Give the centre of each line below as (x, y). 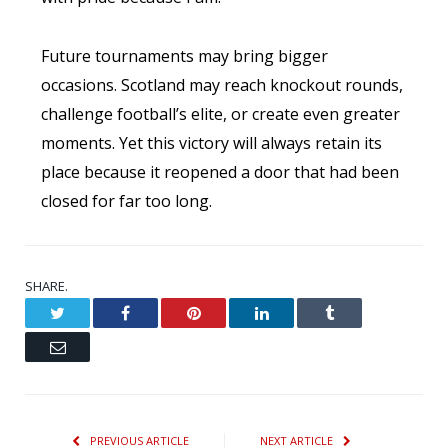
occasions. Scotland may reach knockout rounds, (221, 84)
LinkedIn (296, 312)
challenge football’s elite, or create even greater (220, 113)
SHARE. (46, 286)
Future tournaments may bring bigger (184, 55)
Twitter (86, 312)
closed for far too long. (126, 200)
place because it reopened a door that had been (219, 171)
